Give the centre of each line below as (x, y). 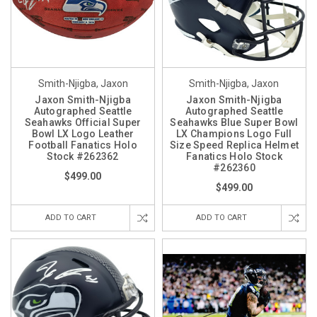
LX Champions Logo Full (234, 134)
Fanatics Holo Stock (234, 157)
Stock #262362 (83, 157)
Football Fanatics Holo (83, 145)
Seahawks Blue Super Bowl (234, 123)
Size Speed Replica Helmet (234, 145)
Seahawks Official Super (83, 123)
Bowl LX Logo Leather (83, 134)
